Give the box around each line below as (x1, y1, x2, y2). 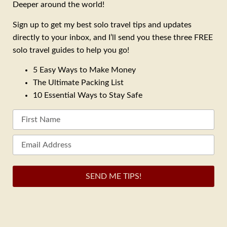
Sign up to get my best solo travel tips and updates (13, 20, 192, 29)
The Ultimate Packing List (33, 79, 124, 87)
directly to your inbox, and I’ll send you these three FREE (13, 33, 213, 42)
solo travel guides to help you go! (13, 46, 129, 54)
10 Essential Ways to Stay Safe (33, 91, 142, 100)
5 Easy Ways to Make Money (33, 66, 136, 74)
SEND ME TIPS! (86, 172, 141, 181)
